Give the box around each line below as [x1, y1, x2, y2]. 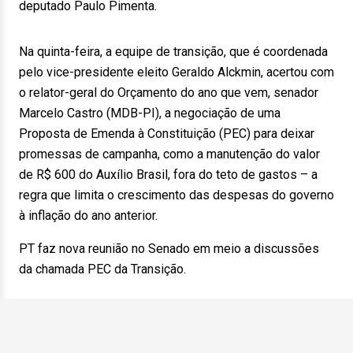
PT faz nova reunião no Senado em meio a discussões [19, 241, 319, 256]
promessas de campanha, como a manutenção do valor [19, 147, 320, 162]
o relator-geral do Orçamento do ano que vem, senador [19, 85, 318, 100]
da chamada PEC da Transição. [19, 262, 186, 277]
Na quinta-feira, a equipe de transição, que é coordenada [19, 44, 328, 59]
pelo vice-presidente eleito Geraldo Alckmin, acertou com [19, 65, 334, 80]
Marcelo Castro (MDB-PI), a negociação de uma [19, 106, 281, 121]
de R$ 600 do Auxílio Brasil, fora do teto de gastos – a [19, 167, 318, 182]
